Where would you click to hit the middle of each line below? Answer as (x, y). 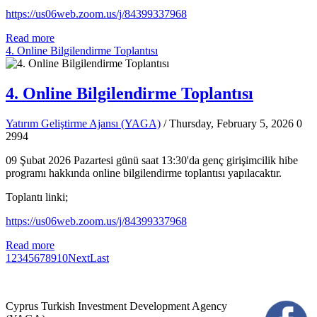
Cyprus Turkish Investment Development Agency (116, 306)
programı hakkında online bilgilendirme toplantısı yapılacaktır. (144, 173)
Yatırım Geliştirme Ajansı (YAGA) (83, 123)
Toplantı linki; (37, 197)
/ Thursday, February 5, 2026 (229, 123)
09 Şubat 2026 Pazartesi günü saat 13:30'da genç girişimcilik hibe (152, 160)
